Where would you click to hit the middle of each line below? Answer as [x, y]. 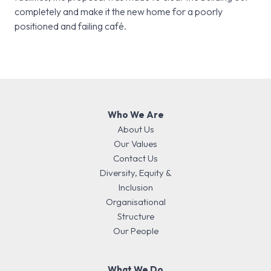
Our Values [135, 144]
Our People [135, 231]
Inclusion [135, 188]
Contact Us [135, 158]
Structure [135, 217]
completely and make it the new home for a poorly [119, 12]
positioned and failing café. [70, 26]
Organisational [135, 202]
